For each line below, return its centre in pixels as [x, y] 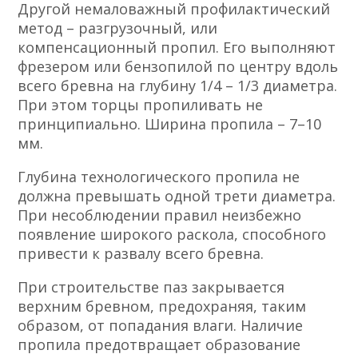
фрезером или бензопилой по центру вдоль [178, 67]
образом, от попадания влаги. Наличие [161, 326]
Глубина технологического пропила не [159, 177]
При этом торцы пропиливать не [141, 105]
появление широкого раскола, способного [172, 235]
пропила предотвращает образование [159, 345]
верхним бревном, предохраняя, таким [162, 306]
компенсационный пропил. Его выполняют [177, 48]
